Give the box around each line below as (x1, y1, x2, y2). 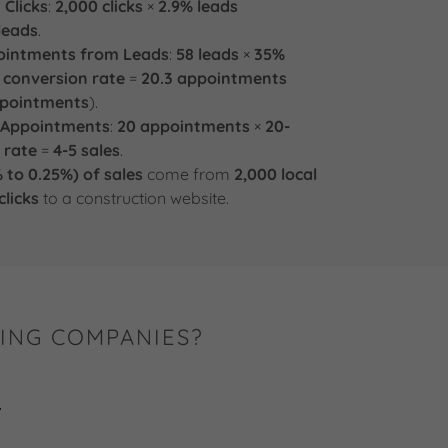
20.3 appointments (140, 68, 287, 88)
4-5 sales (52, 140, 120, 160)
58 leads (175, 44, 239, 64)
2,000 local (233, 164, 317, 184)
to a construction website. (39, 188, 229, 208)
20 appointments (116, 116, 250, 136)
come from (142, 164, 234, 184)
